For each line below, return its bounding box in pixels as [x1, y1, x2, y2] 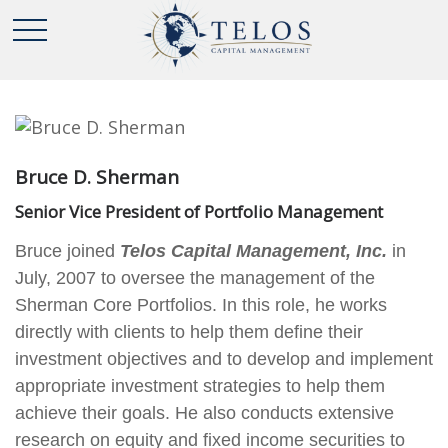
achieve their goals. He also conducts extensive [15, 403, 394, 423]
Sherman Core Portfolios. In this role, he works [15, 295, 387, 315]
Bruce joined [15, 241, 120, 261]
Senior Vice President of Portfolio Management [15, 200, 383, 223]
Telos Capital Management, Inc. [120, 241, 387, 261]
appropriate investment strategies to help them [15, 376, 385, 396]
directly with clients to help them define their [15, 322, 363, 342]
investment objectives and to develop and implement [15, 349, 433, 369]
